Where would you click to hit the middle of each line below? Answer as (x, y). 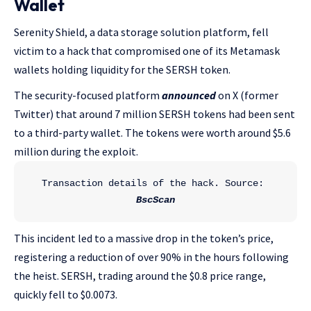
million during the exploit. (76, 151)
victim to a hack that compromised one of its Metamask (147, 51)
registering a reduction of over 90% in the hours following (151, 257)
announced (189, 95)
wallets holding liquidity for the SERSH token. (122, 69)
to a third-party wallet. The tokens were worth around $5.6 (152, 133)
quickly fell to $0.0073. (66, 294)
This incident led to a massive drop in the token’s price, (144, 238)
